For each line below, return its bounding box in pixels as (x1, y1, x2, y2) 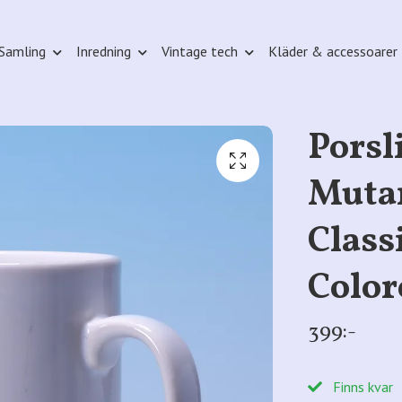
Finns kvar (328, 377, 393, 396)
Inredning (75, 41, 131, 60)
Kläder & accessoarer (267, 41, 398, 60)
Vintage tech (161, 41, 238, 60)
